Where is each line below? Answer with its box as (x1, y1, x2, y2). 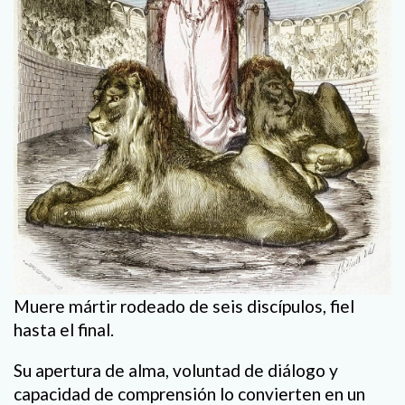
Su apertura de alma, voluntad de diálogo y (14, 359, 338, 381)
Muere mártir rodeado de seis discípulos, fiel (14, 295, 354, 316)
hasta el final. (14, 318, 114, 340)
